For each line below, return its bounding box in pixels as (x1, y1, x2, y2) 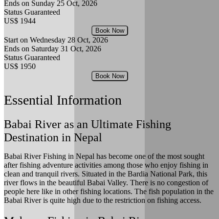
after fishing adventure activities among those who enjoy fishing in (4, 160, 208, 169)
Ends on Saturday (4, 44, 59, 53)
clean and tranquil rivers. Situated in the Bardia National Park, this (4, 169, 207, 178)
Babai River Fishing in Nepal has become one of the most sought (4, 152, 204, 160)
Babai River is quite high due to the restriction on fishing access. (4, 196, 203, 204)
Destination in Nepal (4, 131, 102, 144)
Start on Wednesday (4, 35, 66, 44)
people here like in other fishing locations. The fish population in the (4, 187, 214, 196)
